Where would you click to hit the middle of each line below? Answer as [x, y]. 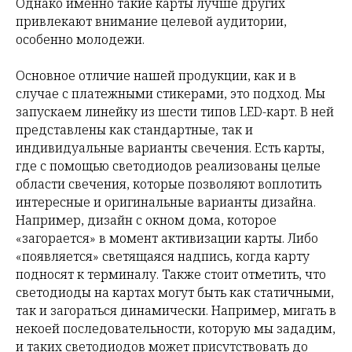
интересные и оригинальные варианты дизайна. [166, 202]
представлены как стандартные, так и [134, 130]
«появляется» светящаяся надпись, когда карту [163, 257]
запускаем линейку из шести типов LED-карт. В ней [175, 112]
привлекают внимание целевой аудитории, [151, 22]
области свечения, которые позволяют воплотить [169, 184]
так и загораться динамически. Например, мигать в [176, 311]
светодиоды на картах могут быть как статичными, [175, 293]
